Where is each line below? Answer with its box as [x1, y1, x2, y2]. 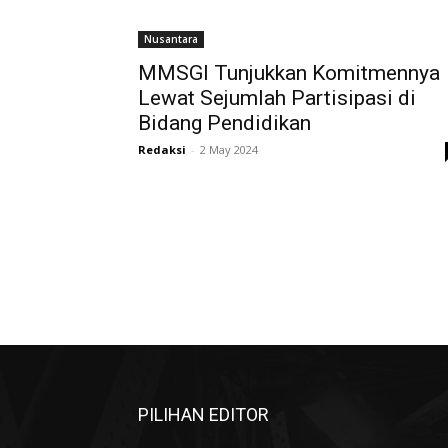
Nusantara [144, 32, 198, 46]
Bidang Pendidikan [138, 111, 311, 135]
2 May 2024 [200, 142, 258, 157]
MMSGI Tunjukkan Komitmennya [138, 61, 440, 85]
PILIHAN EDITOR [138, 404, 269, 425]
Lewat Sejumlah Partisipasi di [138, 86, 416, 110]
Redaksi [138, 142, 186, 157]
